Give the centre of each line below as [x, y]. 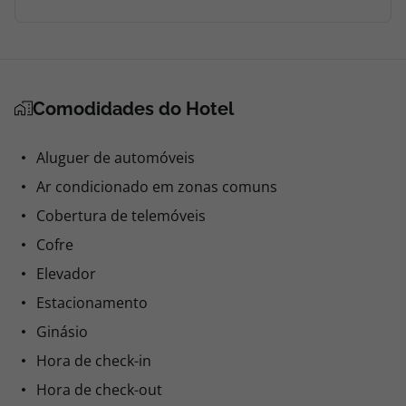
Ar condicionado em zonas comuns [157, 187]
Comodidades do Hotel [133, 109]
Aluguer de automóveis [116, 158]
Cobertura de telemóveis [121, 216]
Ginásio [62, 332]
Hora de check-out [99, 390]
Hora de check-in [94, 361]
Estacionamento [92, 303]
